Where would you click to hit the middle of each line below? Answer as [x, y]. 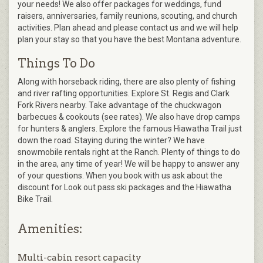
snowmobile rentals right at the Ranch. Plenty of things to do [129, 152]
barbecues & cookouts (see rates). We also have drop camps [129, 117]
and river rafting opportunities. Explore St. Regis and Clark [124, 94]
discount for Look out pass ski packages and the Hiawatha [124, 188]
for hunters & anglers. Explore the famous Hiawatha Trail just [130, 129]
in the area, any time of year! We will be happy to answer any [129, 164]
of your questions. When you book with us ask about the [120, 176]
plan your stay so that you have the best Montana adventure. [129, 40]
